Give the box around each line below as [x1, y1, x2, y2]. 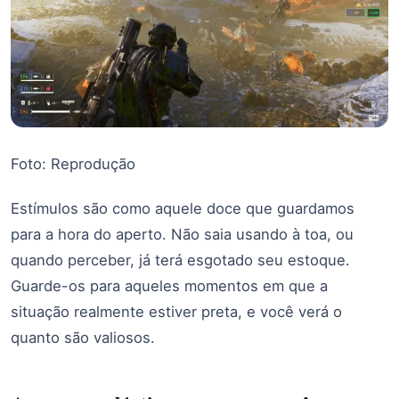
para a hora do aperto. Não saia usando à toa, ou [11, 224, 354, 243]
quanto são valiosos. [11, 328, 155, 346]
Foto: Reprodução [11, 155, 135, 174]
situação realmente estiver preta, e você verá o [11, 302, 342, 321]
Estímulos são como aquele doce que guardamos [11, 199, 354, 217]
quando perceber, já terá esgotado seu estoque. [11, 250, 350, 269]
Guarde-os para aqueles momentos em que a [11, 276, 328, 295]
